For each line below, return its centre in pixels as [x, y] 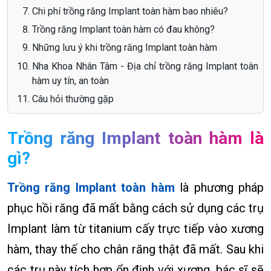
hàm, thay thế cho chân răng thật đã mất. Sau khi [135, 250]
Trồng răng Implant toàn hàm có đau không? [123, 30]
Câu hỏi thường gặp [73, 99]
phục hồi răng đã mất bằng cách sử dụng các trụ [135, 208]
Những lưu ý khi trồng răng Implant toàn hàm [125, 48]
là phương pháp [222, 188]
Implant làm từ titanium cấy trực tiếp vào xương [135, 229]
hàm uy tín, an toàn [70, 80]
